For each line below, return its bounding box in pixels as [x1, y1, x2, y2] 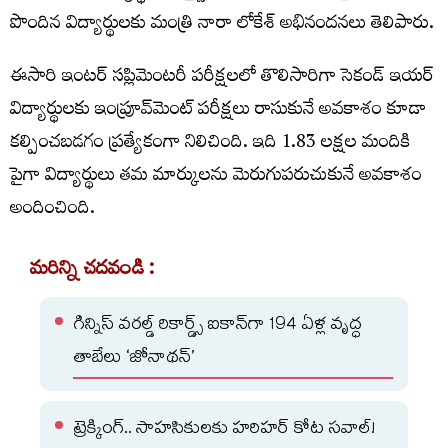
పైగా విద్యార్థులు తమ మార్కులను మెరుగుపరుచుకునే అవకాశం [10, 158, 422, 197]
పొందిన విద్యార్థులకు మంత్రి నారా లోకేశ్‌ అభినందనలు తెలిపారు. [10, 6, 434, 45]
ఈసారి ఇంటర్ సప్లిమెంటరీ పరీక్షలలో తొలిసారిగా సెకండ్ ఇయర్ [10, 59, 434, 98]
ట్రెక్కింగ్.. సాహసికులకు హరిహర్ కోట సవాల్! [74, 415, 375, 446]
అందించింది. [10, 191, 95, 230]
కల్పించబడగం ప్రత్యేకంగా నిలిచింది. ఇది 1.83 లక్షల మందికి [10, 125, 411, 164]
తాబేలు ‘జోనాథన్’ [74, 344, 194, 375]
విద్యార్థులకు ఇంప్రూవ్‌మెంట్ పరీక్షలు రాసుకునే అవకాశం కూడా [10, 92, 427, 131]
